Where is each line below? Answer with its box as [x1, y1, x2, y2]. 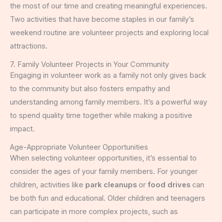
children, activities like [10, 180, 85, 190]
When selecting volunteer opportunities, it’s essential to [10, 154, 197, 163]
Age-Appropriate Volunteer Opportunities [10, 143, 148, 152]
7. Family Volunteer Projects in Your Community [10, 60, 169, 69]
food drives [148, 180, 190, 190]
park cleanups [85, 180, 137, 190]
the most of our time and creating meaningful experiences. [10, 1, 207, 10]
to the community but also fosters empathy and [10, 84, 170, 94]
